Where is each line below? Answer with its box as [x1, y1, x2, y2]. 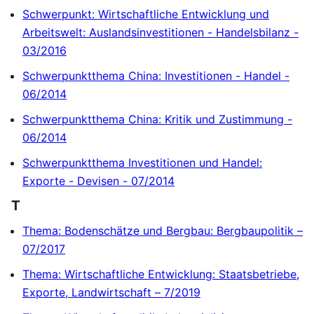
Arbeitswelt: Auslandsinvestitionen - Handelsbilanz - [22, 25, 299, 39]
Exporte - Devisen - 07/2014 [22, 173, 175, 188]
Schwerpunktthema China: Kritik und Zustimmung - [22, 111, 292, 126]
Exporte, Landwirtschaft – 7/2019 [22, 285, 200, 299]
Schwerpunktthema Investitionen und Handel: [22, 155, 262, 170]
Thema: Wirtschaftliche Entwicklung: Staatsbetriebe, [22, 266, 299, 281]
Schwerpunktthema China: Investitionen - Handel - [22, 68, 289, 83]
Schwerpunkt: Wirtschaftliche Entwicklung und [22, 6, 269, 21]
